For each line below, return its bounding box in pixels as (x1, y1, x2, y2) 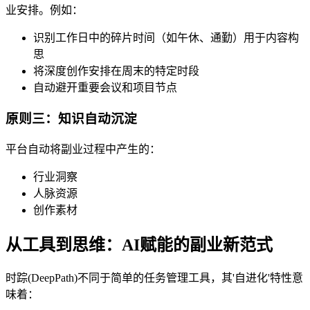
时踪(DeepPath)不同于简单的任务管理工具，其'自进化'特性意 (6, 272, 303, 284)
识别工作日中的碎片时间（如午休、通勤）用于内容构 (33, 32, 299, 44)
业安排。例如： (6, 4, 83, 17)
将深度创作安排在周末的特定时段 (33, 65, 199, 77)
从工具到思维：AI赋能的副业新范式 (6, 235, 273, 254)
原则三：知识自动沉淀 (6, 111, 137, 126)
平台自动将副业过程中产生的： (6, 143, 161, 155)
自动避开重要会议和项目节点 (33, 82, 177, 94)
